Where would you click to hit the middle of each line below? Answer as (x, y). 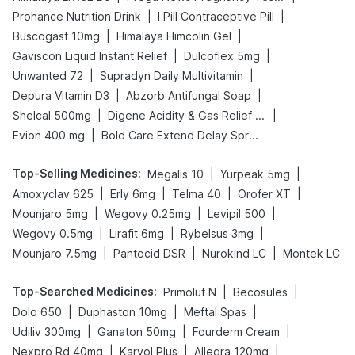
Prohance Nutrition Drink (77, 16)
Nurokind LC (234, 253)
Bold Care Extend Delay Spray (254, 135)
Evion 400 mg (49, 135)
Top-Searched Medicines (83, 291)
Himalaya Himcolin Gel (174, 36)
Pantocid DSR (149, 253)
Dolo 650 (37, 312)
